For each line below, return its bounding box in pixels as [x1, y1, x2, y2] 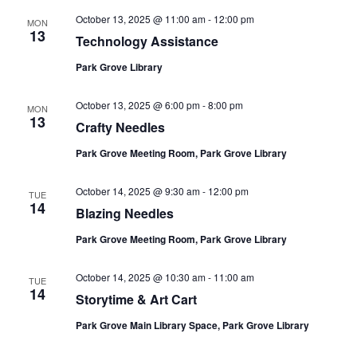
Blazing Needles [75, 204, 174, 222]
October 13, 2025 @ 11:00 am [75, 12, 206, 25]
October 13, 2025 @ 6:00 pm [75, 98, 200, 112]
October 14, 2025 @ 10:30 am [75, 270, 206, 284]
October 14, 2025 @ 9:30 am [75, 184, 200, 198]
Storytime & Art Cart [75, 290, 197, 308]
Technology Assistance [75, 32, 218, 50]
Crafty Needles [75, 118, 165, 136]
